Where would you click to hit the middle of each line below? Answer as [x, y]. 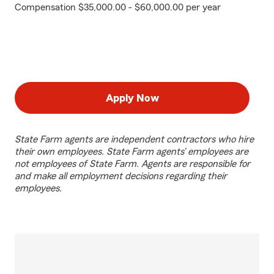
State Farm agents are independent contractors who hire [134, 139]
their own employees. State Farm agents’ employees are [131, 152]
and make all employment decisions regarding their [121, 176]
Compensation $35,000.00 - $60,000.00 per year [118, 7]
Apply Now [132, 98]
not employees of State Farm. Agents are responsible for [132, 164]
